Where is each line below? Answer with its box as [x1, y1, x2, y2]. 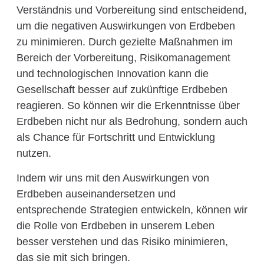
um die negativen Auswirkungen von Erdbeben [16, 20, 235, 32]
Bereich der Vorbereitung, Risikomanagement [16, 52, 230, 64]
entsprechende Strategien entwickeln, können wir [16, 203, 247, 216]
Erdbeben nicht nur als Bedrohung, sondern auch [16, 115, 247, 128]
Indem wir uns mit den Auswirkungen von [16, 171, 209, 184]
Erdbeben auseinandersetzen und [16, 187, 176, 200]
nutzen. [16, 147, 51, 160]
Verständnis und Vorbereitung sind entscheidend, [16, 4, 247, 16]
